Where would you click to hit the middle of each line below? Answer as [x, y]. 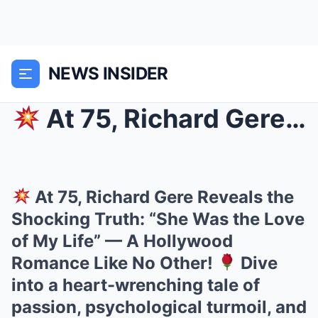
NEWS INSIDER [108, 73]
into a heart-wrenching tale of [136, 285]
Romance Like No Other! [114, 263]
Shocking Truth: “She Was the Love [158, 219]
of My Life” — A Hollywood [122, 241]
